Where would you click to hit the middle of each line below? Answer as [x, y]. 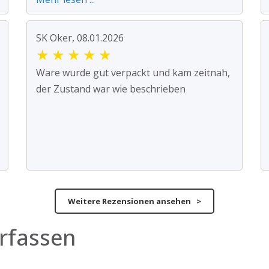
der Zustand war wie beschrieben [111, 89]
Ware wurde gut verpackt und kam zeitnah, [133, 73]
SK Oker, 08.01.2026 [80, 38]
